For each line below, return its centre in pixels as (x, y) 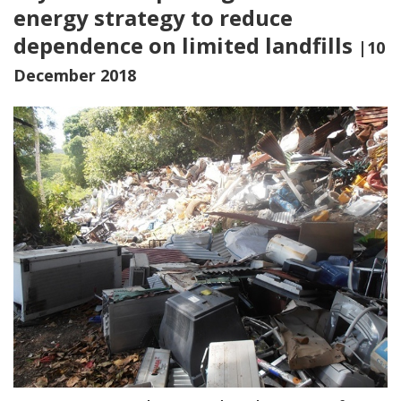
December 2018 (75, 75)
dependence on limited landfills (186, 45)
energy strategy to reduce (153, 17)
